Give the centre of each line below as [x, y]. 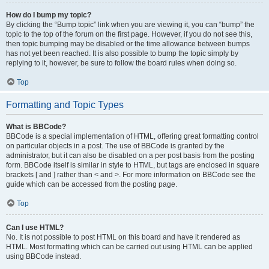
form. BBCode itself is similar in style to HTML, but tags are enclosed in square [133, 165]
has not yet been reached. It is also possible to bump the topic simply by [122, 53]
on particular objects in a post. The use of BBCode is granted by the [115, 146]
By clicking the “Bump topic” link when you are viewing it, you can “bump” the [130, 25]
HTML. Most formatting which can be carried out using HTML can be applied [129, 247]
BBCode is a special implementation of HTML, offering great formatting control [132, 136]
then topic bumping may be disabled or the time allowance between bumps [128, 44]
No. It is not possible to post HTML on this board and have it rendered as [123, 237]
